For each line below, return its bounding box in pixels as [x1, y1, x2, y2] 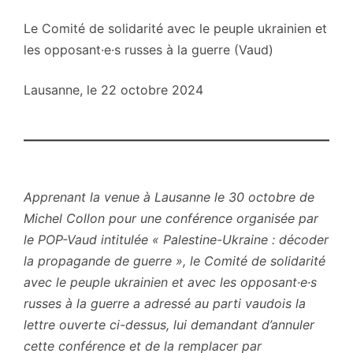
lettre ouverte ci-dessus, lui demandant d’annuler [24, 316, 314, 333]
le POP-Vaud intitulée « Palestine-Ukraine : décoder [24, 231, 329, 247]
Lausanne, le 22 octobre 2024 [24, 81, 203, 98]
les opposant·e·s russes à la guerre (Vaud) [24, 41, 273, 58]
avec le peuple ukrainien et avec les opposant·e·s [24, 273, 317, 290]
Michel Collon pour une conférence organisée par [24, 210, 318, 226]
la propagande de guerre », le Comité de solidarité [24, 252, 325, 269]
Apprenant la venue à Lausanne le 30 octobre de [24, 188, 314, 205]
